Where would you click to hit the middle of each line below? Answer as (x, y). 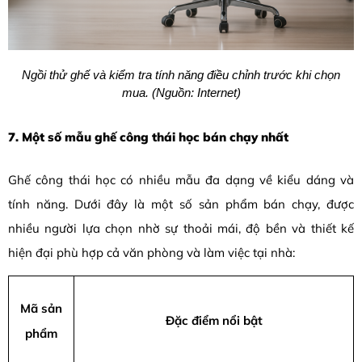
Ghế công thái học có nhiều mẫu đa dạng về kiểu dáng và (181, 179)
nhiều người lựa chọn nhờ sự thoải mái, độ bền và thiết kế (181, 228)
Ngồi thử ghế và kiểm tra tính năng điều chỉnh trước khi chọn (181, 74)
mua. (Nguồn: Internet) (181, 92)
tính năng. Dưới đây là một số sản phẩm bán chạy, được (181, 204)
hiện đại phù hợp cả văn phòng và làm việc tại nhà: (152, 252)
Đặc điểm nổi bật (214, 320)
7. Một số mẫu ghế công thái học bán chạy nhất (148, 137)
